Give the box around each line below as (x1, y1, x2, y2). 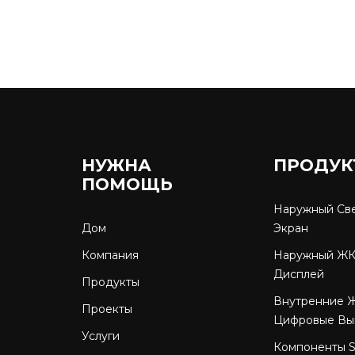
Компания (82, 247, 139, 262)
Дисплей (273, 266, 324, 281)
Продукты (82, 274, 140, 289)
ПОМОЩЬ (82, 173, 174, 194)
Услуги (82, 328, 120, 343)
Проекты (82, 301, 133, 316)
